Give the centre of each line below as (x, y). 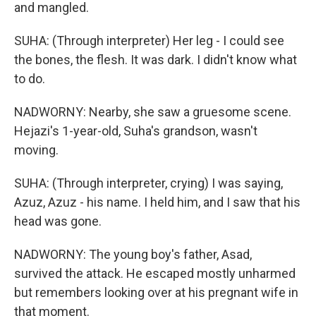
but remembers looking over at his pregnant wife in (156, 292)
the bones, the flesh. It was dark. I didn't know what (156, 60)
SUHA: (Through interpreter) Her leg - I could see (149, 41)
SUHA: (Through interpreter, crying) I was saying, (148, 183)
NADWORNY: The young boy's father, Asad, (133, 254)
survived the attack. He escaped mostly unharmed (155, 273)
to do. (30, 79)
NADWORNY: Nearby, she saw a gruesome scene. (153, 112)
